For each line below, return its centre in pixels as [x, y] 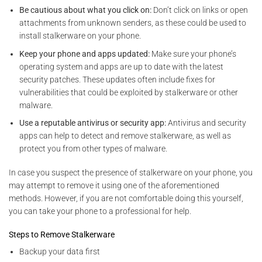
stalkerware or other [201, 92]
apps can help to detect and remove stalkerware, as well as [125, 136]
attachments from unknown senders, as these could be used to [133, 23]
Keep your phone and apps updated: [85, 54]
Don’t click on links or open [200, 10]
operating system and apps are [77, 66]
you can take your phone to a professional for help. [100, 211]
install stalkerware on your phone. [80, 36]
